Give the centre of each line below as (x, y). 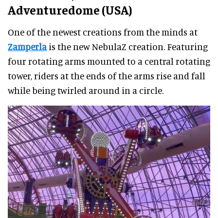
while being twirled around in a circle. (86, 91)
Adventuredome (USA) (70, 10)
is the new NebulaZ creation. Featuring (127, 47)
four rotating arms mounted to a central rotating (109, 61)
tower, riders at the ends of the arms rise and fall (107, 76)
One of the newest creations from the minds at (103, 32)
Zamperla (27, 47)
